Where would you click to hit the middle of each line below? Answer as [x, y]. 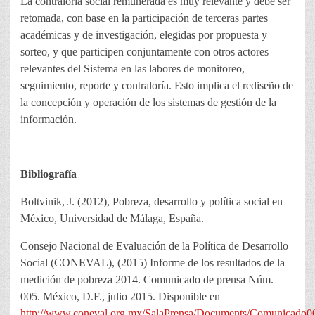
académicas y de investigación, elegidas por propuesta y [144, 35]
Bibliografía [49, 174]
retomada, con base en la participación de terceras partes [144, 18]
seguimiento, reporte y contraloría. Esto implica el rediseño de [157, 86]
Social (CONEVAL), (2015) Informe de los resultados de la [153, 263]
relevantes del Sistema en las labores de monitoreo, [133, 69]
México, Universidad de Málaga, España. [112, 219]
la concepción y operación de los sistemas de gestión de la [148, 103]
